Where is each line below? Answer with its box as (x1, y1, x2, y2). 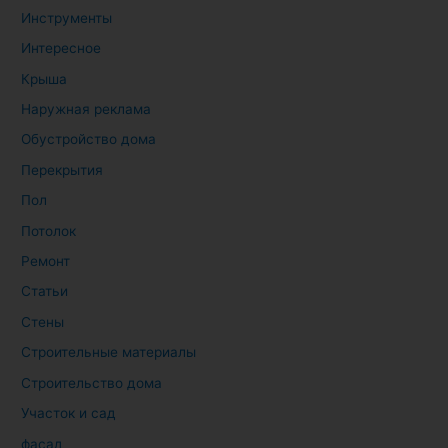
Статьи (21, 283, 69, 300)
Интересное (21, 40, 102, 57)
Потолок (21, 222, 77, 239)
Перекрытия (21, 161, 104, 178)
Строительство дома (21, 374, 163, 391)
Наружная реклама (21, 101, 152, 118)
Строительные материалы (21, 344, 197, 361)
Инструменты (21, 9, 113, 26)
